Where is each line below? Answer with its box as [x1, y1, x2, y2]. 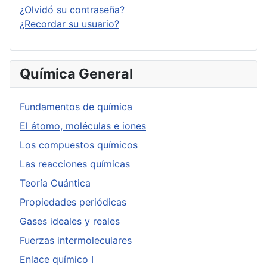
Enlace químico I [20, 253, 94, 266]
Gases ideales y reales [20, 215, 120, 228]
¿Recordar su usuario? [20, 18, 119, 30]
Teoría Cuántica [20, 177, 91, 190]
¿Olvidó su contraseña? [20, 4, 125, 16]
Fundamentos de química [20, 101, 132, 113]
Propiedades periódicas [20, 196, 126, 209]
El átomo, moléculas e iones [20, 120, 146, 132]
